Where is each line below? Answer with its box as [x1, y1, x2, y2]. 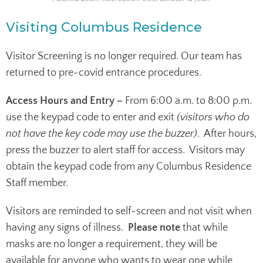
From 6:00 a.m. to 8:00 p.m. [123, 95, 252, 107]
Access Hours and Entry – [6, 95, 123, 107]
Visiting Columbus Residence [6, 19, 202, 35]
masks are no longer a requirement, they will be [6, 238, 217, 250]
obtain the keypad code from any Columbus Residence [6, 160, 251, 173]
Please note [128, 221, 180, 234]
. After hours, [197, 127, 257, 140]
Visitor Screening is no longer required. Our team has [6, 50, 242, 62]
